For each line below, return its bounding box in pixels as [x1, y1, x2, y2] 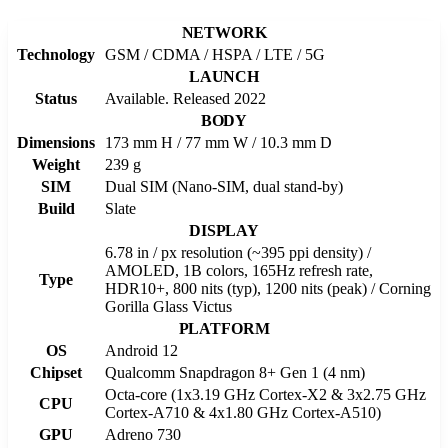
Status [35, 90, 77, 108]
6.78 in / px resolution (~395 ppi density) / [105, 244, 371, 262]
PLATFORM [178, 320, 270, 338]
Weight [32, 156, 80, 174]
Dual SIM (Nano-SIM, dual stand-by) [105, 178, 343, 196]
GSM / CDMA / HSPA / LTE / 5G [105, 46, 325, 64]
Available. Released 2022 [105, 90, 266, 108]
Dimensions [17, 134, 95, 152]
